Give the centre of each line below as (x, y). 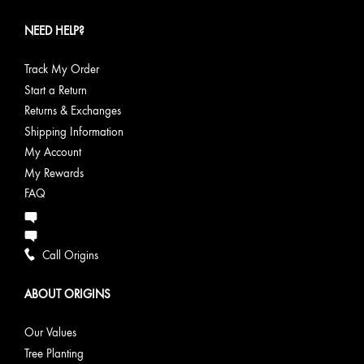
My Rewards (54, 173)
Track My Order (62, 70)
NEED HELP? (54, 32)
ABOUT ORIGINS (67, 295)
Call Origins (70, 255)
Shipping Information (74, 132)
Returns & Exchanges (73, 111)
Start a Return (56, 90)
